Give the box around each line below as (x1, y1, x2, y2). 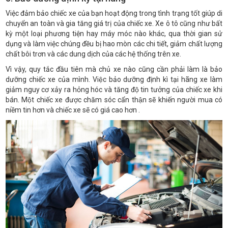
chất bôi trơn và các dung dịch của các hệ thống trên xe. (6, 50, 181, 59)
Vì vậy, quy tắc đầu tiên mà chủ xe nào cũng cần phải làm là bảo (6, 65, 222, 74)
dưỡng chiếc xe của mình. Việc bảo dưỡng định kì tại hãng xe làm (6, 75, 222, 84)
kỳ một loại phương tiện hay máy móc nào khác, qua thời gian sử (6, 30, 222, 38)
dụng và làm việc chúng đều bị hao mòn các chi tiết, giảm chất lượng (6, 40, 222, 48)
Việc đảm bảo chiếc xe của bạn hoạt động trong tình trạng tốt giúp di (6, 9, 222, 18)
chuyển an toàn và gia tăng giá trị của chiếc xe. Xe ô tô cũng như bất (6, 19, 222, 28)
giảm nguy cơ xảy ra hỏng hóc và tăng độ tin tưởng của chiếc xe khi (6, 85, 222, 94)
